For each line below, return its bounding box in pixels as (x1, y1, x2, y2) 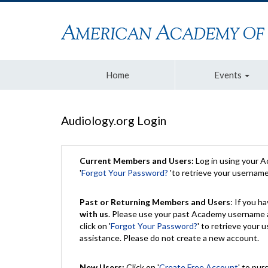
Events (214, 69, 243, 80)
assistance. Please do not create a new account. (80, 233, 259, 243)
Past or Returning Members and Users (80, 197, 230, 207)
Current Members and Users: (80, 156, 196, 166)
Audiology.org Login (61, 114, 166, 127)
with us (80, 209, 108, 219)
